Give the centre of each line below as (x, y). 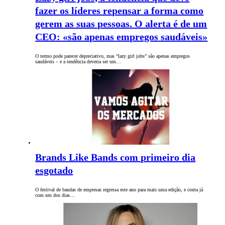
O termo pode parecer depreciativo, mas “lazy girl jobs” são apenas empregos (113, 56)
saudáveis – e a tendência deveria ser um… (78, 62)
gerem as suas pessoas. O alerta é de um (121, 24)
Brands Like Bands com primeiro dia (116, 157)
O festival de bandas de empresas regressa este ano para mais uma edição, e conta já (119, 190)
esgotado (54, 171)
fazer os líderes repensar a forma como (120, 11)
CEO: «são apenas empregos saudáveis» (122, 37)
